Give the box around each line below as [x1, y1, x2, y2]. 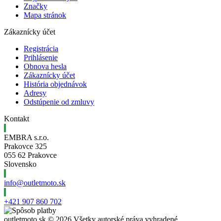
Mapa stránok [24, 11, 66, 20]
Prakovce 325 [4, 142, 47, 151]
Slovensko [4, 160, 37, 169]
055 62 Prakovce [4, 151, 57, 160]
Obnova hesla [24, 62, 67, 71]
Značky [24, 2, 47, 11]
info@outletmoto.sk [4, 179, 66, 187]
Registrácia [24, 44, 58, 53]
